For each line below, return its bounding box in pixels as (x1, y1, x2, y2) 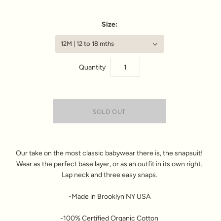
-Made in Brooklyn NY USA (68, 192, 150, 201)
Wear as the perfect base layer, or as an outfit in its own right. (16, 160, 202, 169)
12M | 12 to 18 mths (60, 40, 114, 48)
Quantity (78, 63, 106, 72)
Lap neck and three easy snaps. (61, 171, 157, 180)
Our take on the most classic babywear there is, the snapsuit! (16, 149, 203, 158)
